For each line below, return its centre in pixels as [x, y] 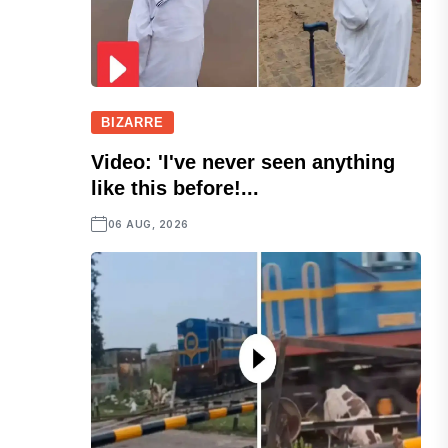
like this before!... [175, 188]
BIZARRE [132, 123]
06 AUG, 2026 [148, 224]
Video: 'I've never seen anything [243, 162]
